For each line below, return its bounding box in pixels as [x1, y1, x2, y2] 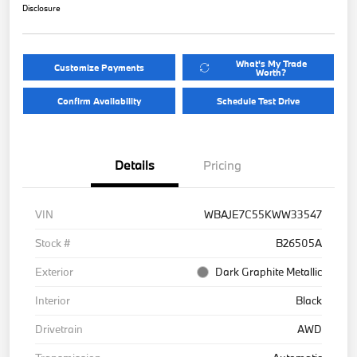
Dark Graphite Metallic [215, 265, 322, 280]
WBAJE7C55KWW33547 [204, 207, 322, 222]
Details [115, 157, 155, 174]
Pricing [203, 157, 241, 174]
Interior [35, 293, 70, 308]
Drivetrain [35, 322, 83, 337]
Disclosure [22, 2, 61, 14]
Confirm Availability [57, 95, 141, 108]
